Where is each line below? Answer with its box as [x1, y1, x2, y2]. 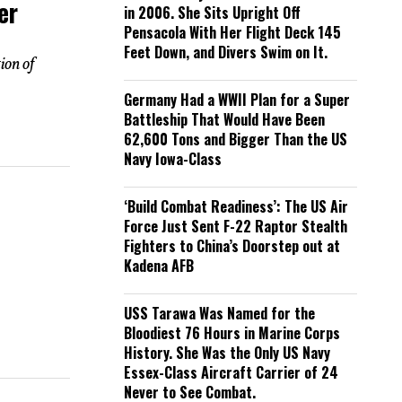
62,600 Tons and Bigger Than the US [124, 128, 347, 150]
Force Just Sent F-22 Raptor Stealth [124, 215, 347, 237]
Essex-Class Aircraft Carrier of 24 [124, 362, 338, 383]
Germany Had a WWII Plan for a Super [124, 89, 350, 110]
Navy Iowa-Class [124, 148, 222, 170]
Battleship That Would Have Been [124, 109, 325, 130]
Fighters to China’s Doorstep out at [124, 235, 340, 257]
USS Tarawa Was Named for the [124, 302, 315, 324]
